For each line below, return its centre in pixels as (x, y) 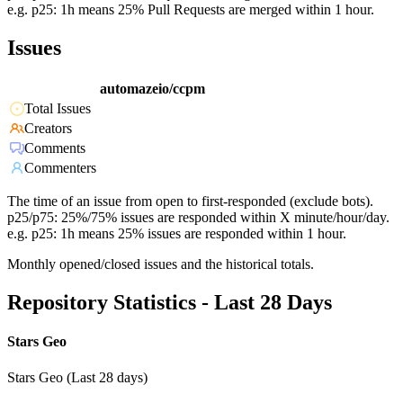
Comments (55, 148)
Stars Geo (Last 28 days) (77, 377)
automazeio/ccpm (152, 89)
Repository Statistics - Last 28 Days (170, 303)
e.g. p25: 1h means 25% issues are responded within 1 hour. (177, 234)
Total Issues (58, 109)
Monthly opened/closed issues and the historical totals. (161, 264)
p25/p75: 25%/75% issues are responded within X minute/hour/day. (198, 218)
